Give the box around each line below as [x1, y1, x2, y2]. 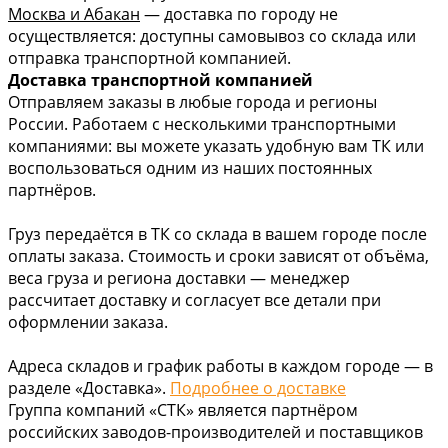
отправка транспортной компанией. [8, 46, 291, 69]
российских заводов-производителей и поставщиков [8, 420, 423, 443]
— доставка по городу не [140, 2, 338, 25]
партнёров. [8, 178, 96, 201]
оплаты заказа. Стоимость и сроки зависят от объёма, [8, 244, 429, 267]
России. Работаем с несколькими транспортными [8, 112, 396, 135]
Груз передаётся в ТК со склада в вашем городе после [8, 222, 427, 245]
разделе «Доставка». [8, 376, 170, 399]
